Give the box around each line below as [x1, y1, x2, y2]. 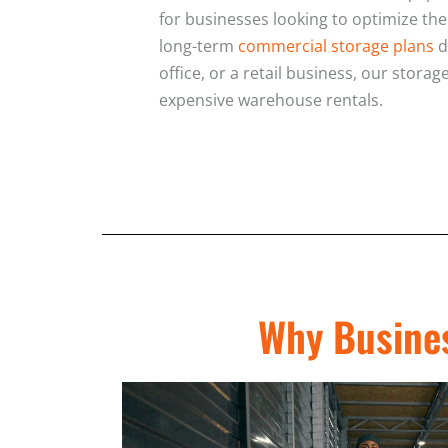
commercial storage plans [238, 34, 434, 57]
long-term [159, 34, 238, 57]
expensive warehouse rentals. [159, 88, 383, 111]
